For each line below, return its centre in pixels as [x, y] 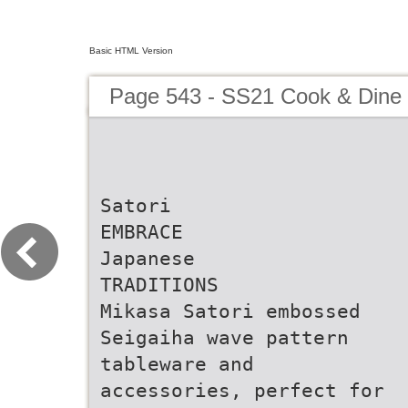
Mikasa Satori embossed [230, 311]
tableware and [177, 364]
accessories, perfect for [242, 390]
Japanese [148, 258]
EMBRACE [142, 232]
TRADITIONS [159, 285]
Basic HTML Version [131, 51]
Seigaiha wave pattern [224, 337]
